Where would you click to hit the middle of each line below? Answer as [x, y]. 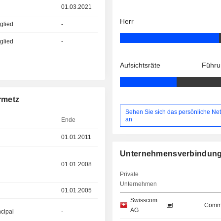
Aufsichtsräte [140, 65]
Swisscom [144, 201]
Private [129, 174]
